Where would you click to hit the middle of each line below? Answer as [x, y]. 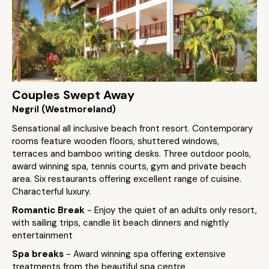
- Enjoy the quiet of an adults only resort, [172, 210]
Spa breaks [39, 254]
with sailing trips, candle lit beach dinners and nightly [120, 223]
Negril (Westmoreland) [64, 109]
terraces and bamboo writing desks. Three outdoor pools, [131, 154]
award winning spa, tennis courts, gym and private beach [129, 166]
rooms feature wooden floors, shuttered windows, [116, 141]
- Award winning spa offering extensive [146, 254]
